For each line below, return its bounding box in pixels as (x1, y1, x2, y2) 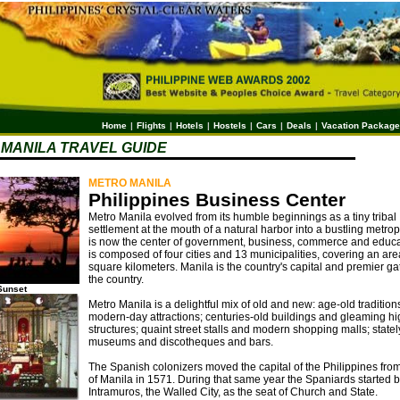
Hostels (213, 121, 246, 130)
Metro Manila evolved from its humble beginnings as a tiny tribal (88, 211, 396, 223)
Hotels (176, 121, 204, 130)
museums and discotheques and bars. (88, 336, 273, 348)
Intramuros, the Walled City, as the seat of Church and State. (88, 386, 378, 398)
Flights (137, 121, 166, 130)
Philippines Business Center (88, 189, 346, 210)
